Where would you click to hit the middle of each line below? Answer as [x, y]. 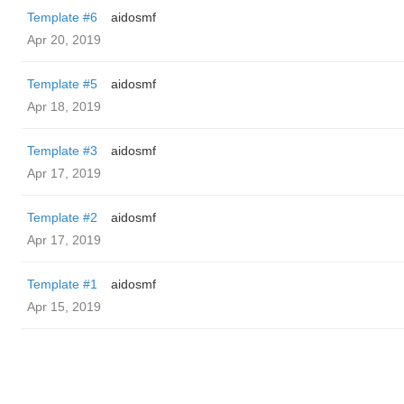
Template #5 [62, 84]
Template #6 [62, 17]
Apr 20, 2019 [64, 40]
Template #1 [62, 284]
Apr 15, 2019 [64, 307]
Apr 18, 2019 [64, 106]
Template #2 [62, 217]
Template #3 [62, 151]
